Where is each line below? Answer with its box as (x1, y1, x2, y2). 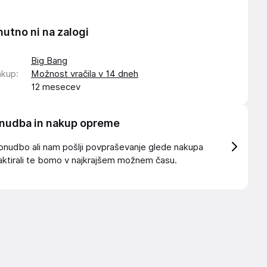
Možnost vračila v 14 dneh (31, 68, 138, 79)
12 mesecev (31, 81, 80, 92)
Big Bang (31, 55, 67, 66)
